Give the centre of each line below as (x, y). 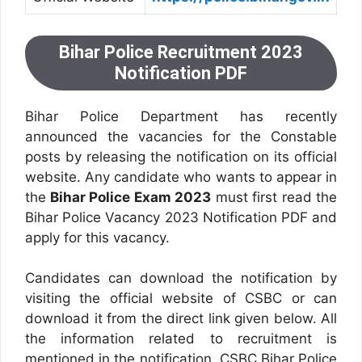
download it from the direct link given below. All (181, 319)
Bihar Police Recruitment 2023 (181, 52)
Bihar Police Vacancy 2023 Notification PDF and (181, 217)
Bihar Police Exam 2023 (128, 197)
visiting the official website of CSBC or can (181, 299)
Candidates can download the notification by (181, 278)
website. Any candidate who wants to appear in (181, 177)
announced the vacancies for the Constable (181, 136)
